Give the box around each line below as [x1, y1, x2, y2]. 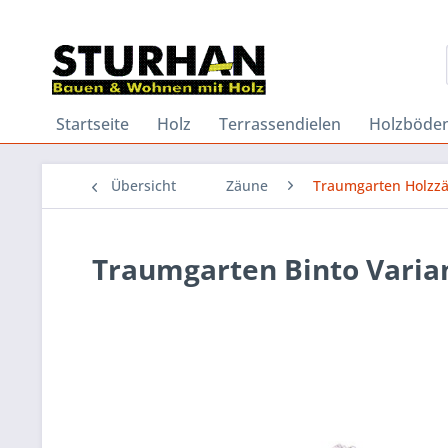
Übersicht [111, 176, 176, 195]
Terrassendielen [219, 113, 341, 135]
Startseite [56, 113, 129, 135]
